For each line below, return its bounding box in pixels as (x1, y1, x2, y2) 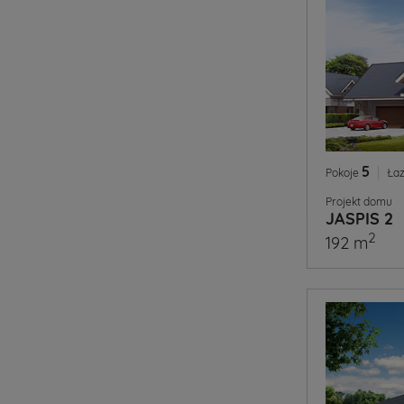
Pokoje (326, 166, 362, 179)
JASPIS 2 (326, 208, 393, 229)
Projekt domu (326, 195, 392, 208)
